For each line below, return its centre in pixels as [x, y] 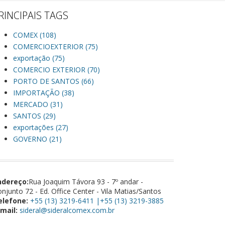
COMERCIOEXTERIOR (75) [55, 46]
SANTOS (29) [34, 116]
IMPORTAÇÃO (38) [44, 93]
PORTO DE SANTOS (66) [53, 81]
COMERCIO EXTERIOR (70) [57, 70]
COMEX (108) [35, 35]
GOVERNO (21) [37, 139]
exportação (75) [39, 58]
